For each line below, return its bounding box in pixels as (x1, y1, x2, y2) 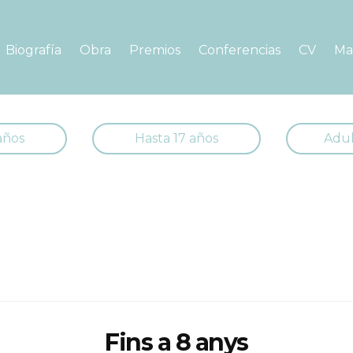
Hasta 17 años (135, 131, 218, 146)
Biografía (6, 43, 61, 58)
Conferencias (199, 43, 281, 58)
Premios (129, 43, 180, 58)
